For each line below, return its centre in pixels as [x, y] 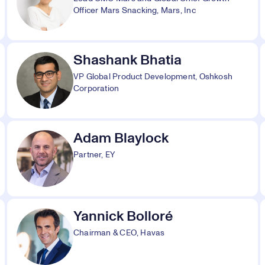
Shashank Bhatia [127, 60]
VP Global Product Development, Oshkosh [153, 77]
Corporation [96, 89]
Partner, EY [94, 155]
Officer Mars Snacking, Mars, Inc [135, 11]
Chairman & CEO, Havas [119, 233]
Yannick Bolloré [123, 216]
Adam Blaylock [121, 138]
